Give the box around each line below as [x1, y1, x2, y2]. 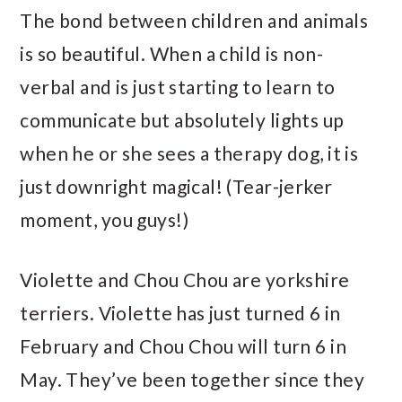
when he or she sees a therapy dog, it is [20, 142, 359, 164]
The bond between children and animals [20, 9, 368, 31]
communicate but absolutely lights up [20, 109, 345, 131]
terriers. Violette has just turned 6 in [20, 301, 341, 324]
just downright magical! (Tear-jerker [20, 175, 333, 197]
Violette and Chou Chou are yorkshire [20, 268, 350, 291]
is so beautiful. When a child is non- [20, 42, 323, 65]
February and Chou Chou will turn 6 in [20, 335, 346, 357]
